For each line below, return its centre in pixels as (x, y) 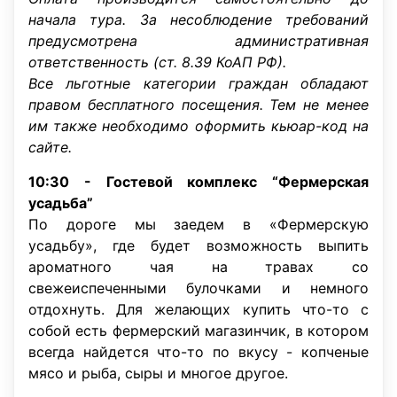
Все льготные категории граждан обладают (198, 83)
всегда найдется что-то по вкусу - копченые (198, 352)
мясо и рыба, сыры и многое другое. (158, 373)
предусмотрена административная (198, 41)
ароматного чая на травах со (198, 267)
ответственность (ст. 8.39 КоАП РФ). (157, 62)
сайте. (50, 147)
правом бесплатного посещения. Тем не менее (198, 105)
